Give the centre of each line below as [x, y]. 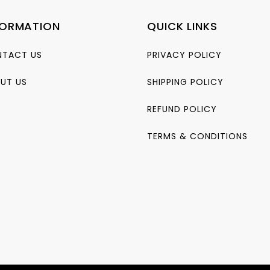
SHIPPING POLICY [185, 82]
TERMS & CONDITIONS [197, 136]
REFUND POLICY [182, 109]
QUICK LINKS [182, 26]
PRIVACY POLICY [184, 55]
